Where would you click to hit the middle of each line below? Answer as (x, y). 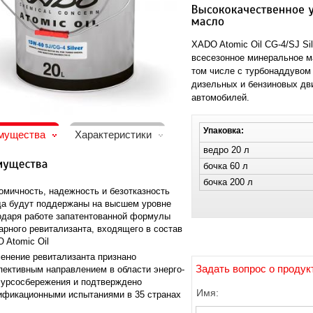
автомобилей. (220, 97)
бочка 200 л (228, 182)
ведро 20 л (226, 150)
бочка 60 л (226, 166)
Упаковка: (224, 130)
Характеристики (115, 134)
